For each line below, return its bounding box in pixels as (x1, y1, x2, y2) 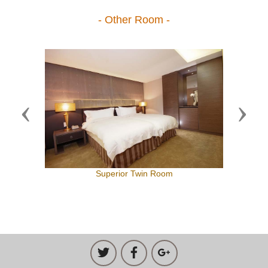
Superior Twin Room (95, 169, 173, 179)
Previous (25, 106, 71, 120)
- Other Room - (98, 14, 170, 26)
